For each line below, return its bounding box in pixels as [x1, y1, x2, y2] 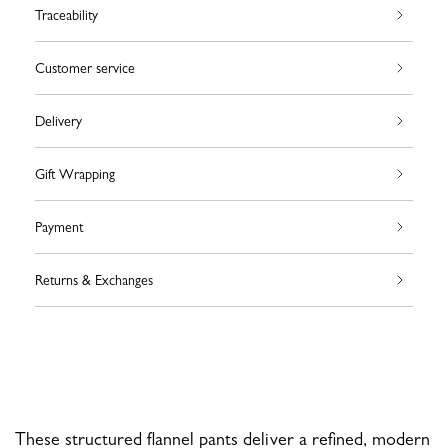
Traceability [35, 7, 98, 24]
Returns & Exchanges [35, 272, 153, 289]
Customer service [35, 60, 135, 77]
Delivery [35, 113, 82, 130]
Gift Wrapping [35, 166, 115, 183]
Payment [35, 219, 83, 236]
